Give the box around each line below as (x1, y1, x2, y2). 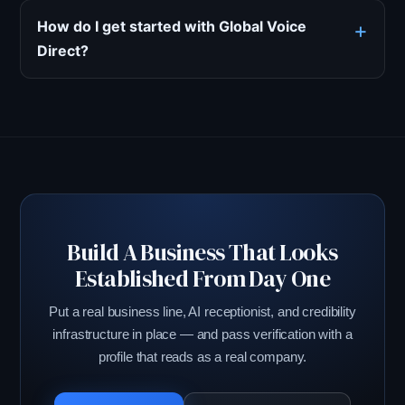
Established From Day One (75, 263, 330, 294)
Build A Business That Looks (67, 237, 338, 268)
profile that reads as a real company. (98, 350, 307, 364)
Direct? (37, 42, 89, 60)
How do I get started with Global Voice (37, 17, 306, 35)
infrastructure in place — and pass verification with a (52, 327, 353, 342)
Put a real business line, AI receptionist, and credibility (49, 305, 356, 319)
